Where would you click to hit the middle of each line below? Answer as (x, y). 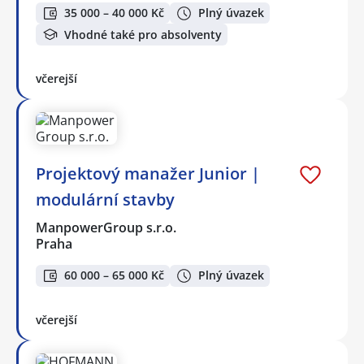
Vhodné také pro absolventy (143, 34)
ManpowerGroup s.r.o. (107, 227)
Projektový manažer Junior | (148, 173)
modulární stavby (105, 199)
